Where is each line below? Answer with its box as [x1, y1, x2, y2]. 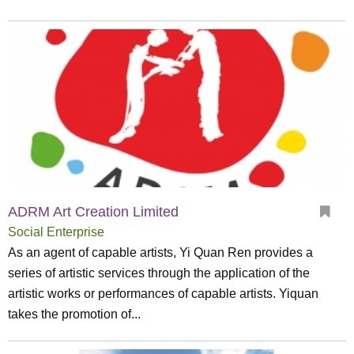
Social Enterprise [8, 225, 104, 239]
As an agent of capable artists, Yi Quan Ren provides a [8, 246, 313, 259]
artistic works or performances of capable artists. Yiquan [8, 287, 318, 300]
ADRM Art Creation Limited [8, 204, 179, 220]
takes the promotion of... [8, 307, 141, 321]
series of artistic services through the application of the [8, 266, 310, 280]
